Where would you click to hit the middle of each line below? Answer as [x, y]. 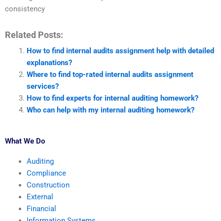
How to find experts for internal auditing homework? [112, 98]
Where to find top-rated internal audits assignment [110, 74]
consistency [25, 9]
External [40, 197]
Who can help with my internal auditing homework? [110, 110]
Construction [48, 185]
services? [42, 86]
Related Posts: [34, 35]
